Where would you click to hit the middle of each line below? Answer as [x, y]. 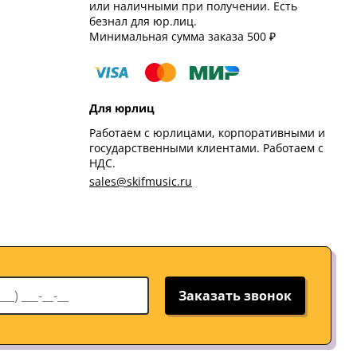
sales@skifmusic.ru [140, 182]
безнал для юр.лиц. [143, 22]
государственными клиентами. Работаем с [206, 148]
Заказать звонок [235, 296]
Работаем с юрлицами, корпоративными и [207, 133]
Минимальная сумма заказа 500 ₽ [182, 37]
